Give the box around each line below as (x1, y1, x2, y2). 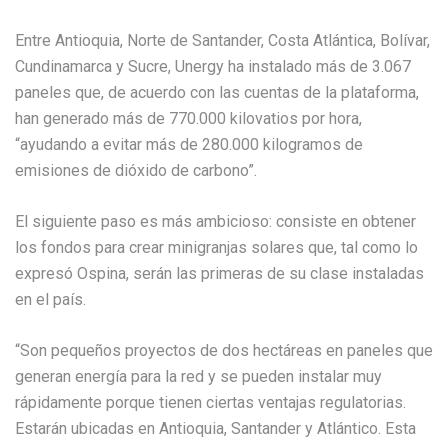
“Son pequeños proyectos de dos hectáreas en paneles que (15, 340, 433, 360)
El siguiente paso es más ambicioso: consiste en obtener (15, 211, 416, 231)
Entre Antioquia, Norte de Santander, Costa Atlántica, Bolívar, (15, 30, 430, 50)
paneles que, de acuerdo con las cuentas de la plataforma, (15, 82, 419, 102)
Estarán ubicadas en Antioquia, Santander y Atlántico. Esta (15, 418, 416, 438)
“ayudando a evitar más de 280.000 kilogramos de (15, 134, 363, 154)
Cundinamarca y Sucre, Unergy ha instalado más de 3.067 (15, 56, 411, 76)
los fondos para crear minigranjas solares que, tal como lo (15, 237, 418, 257)
